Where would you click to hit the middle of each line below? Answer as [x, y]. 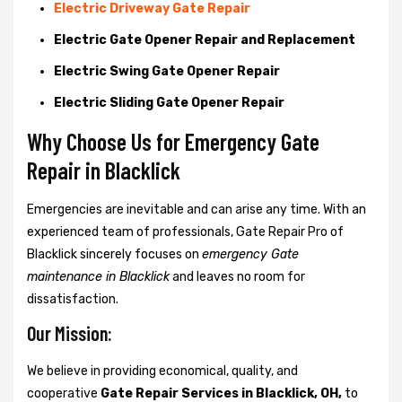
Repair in [66, 170]
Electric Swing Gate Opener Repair [167, 71]
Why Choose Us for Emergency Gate [173, 141]
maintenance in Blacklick [98, 276]
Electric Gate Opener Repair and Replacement [205, 39]
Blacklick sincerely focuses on [114, 254]
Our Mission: [70, 332]
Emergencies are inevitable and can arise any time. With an [197, 209]
